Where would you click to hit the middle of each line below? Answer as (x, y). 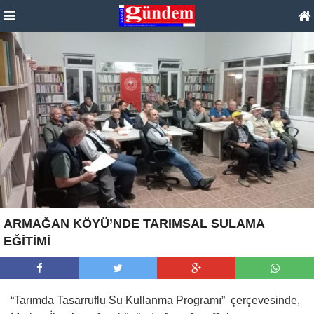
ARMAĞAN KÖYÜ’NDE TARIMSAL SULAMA (134, 223)
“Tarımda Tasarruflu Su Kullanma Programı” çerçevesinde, (155, 300)
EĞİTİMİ (27, 241)
